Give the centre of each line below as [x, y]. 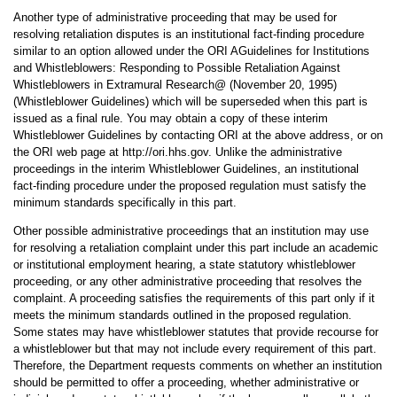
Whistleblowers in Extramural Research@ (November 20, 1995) [175, 85]
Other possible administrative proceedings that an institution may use [191, 231]
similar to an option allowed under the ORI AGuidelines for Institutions [191, 51]
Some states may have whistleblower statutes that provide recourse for [195, 332]
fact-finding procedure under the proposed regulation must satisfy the [189, 186]
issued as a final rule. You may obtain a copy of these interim [170, 118]
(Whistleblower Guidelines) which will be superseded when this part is [190, 101]
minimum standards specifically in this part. [125, 202]
